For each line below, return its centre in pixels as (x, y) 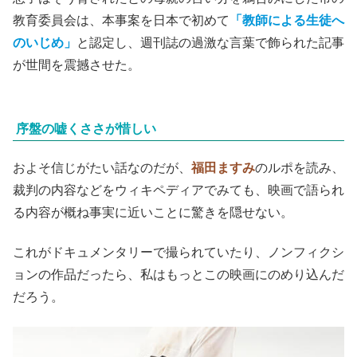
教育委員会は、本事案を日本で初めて (121, 20)
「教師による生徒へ (287, 20)
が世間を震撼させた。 (76, 65)
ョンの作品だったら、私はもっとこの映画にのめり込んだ (178, 275)
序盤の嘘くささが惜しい (86, 128)
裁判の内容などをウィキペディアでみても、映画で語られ (178, 190)
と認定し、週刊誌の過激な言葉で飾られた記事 (210, 42)
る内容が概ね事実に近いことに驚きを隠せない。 (153, 212)
